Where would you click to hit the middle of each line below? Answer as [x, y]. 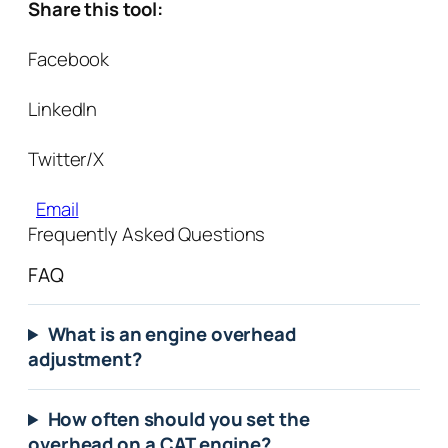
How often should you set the [178, 419]
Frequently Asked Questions [147, 233]
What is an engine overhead [171, 334]
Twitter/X [66, 158]
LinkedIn [63, 108]
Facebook [69, 58]
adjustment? [85, 359]
